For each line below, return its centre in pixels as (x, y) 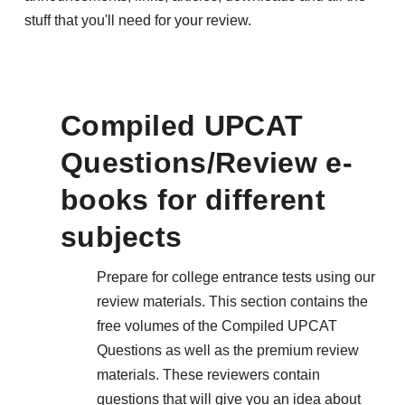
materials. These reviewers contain (208, 374)
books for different (193, 200)
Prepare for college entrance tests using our (235, 277)
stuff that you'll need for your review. (137, 21)
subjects (121, 237)
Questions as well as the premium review (227, 350)
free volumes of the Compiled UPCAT (217, 325)
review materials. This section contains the (232, 301)
